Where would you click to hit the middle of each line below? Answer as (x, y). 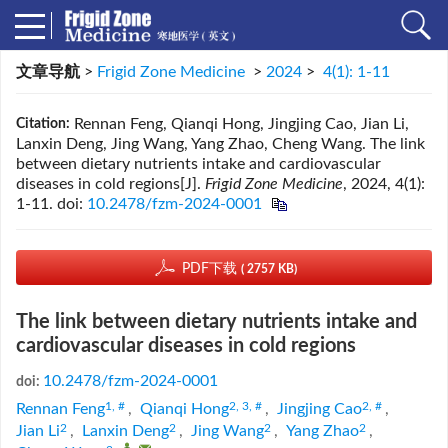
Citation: (43, 124)
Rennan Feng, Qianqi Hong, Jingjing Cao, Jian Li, (241, 124)
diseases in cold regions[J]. (110, 184)
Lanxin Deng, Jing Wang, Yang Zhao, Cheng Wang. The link (220, 144)
